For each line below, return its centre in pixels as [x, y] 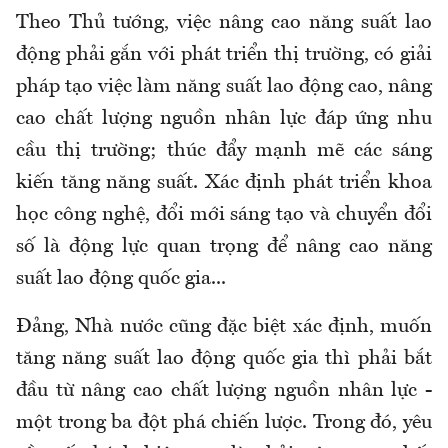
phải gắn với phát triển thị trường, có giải [246, 55]
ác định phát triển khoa [325, 183]
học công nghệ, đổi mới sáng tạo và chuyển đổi [224, 215]
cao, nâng [387, 87]
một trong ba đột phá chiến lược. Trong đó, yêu [224, 423]
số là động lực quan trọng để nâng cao [202, 247]
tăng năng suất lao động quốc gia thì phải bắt [224, 359]
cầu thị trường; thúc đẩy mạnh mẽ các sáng [224, 151]
